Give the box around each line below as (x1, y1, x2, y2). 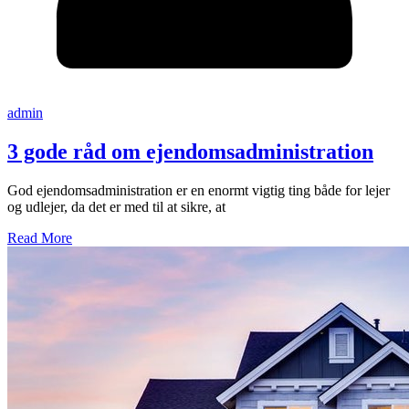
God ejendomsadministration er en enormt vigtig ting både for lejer (7, 183, 390, 199)
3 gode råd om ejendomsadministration (7, 140, 373, 164)
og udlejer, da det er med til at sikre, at (7, 199, 225, 215)
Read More (7, 230, 72, 246)
